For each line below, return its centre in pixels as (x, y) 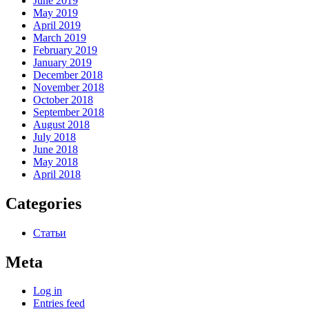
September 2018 (69, 112)
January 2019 (62, 62)
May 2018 (56, 161)
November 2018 (69, 87)
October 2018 (63, 99)
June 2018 (56, 149)
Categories (43, 203)
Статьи (50, 232)
